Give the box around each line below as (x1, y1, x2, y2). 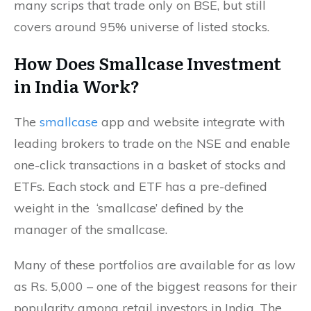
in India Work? (14, 73, 140, 98)
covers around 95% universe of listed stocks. (14, 18, 269, 35)
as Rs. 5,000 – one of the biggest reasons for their (14, 278, 297, 294)
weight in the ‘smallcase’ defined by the (14, 199, 244, 216)
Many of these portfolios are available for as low (14, 256, 296, 273)
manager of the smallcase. (14, 221, 167, 237)
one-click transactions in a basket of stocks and (14, 156, 286, 173)
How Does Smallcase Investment (14, 50, 281, 75)
